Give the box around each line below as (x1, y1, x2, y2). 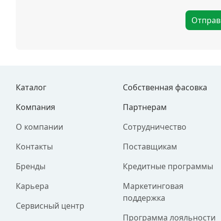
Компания (16, 102, 55, 112)
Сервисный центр (16, 200, 84, 211)
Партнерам (123, 102, 167, 112)
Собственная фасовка (123, 82, 208, 93)
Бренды (16, 161, 45, 172)
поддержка (123, 192, 166, 203)
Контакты (16, 141, 53, 152)
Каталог (16, 82, 46, 93)
